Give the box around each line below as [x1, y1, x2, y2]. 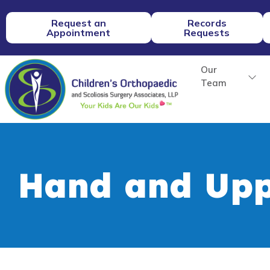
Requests [184, 27, 230, 39]
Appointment [46, 27, 111, 39]
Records [187, 17, 227, 29]
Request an [51, 17, 106, 29]
